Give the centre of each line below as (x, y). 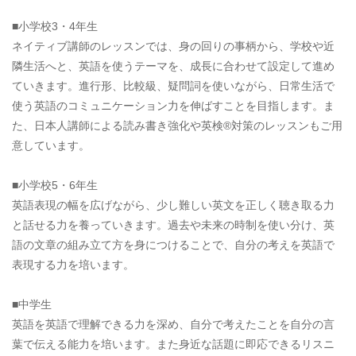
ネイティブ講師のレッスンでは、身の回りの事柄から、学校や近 (173, 46)
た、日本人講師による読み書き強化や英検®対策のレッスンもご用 (177, 126)
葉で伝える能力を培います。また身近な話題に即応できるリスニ (173, 344)
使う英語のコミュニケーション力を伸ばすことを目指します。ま (173, 106)
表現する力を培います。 (73, 265)
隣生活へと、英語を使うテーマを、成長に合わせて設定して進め (173, 66)
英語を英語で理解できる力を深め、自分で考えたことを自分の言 (173, 325)
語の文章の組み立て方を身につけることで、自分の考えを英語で (173, 245)
